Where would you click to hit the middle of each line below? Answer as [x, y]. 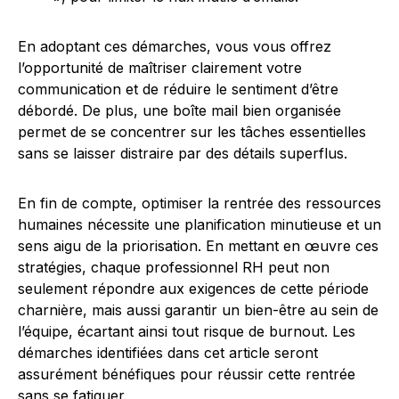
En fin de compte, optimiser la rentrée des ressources [199, 203]
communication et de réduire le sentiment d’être [178, 89]
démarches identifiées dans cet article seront [168, 353]
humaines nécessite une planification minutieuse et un [199, 224]
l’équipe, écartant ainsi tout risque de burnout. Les [187, 331]
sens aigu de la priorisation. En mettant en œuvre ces [198, 246]
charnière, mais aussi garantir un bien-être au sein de [198, 310]
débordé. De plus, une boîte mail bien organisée [179, 110]
